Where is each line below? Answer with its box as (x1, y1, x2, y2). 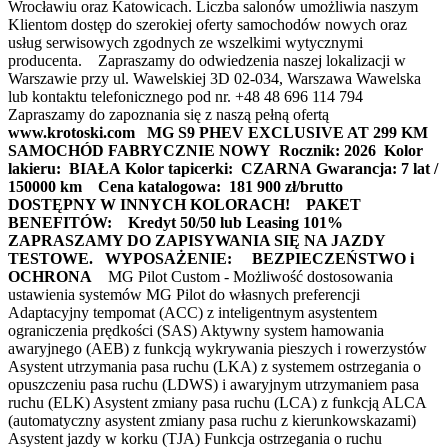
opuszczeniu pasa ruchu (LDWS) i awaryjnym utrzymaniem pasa (8, 375, 419, 393)
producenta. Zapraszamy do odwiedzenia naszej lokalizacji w (8, 51, 406, 69)
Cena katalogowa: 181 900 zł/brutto (98, 177, 347, 195)
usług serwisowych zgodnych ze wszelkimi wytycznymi (8, 33, 363, 51)
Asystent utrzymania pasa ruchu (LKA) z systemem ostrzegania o (8, 357, 421, 375)
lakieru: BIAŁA (8, 159, 121, 177)
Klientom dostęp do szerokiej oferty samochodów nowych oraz (8, 15, 407, 33)
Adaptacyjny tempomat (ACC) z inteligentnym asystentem (8, 303, 377, 321)
